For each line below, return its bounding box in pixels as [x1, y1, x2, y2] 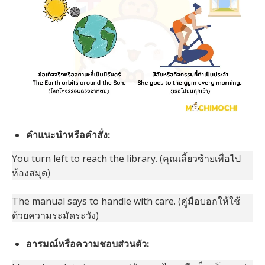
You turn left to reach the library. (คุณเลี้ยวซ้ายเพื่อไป [12, 152, 241, 166]
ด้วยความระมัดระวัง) [12, 209, 99, 222]
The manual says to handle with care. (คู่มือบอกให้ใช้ [12, 195, 240, 208]
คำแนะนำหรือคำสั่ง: [26, 128, 110, 142]
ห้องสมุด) [12, 166, 50, 180]
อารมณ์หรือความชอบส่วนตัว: [26, 237, 149, 251]
